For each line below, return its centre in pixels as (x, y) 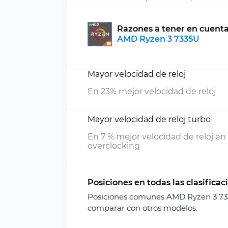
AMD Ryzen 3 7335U (158, 39)
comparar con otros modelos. (142, 208)
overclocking (114, 146)
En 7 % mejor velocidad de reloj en (157, 137)
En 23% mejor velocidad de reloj (152, 91)
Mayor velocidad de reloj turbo (149, 119)
